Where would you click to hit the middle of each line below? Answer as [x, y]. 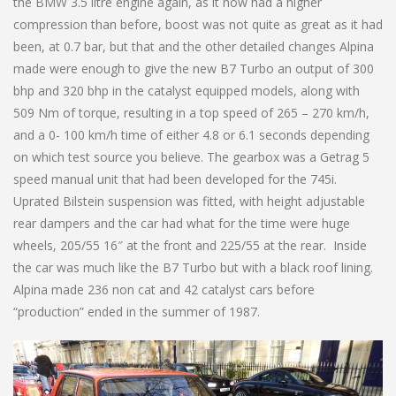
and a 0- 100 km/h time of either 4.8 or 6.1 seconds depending [191, 134]
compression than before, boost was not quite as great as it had [198, 24]
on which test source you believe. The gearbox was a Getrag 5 [191, 156]
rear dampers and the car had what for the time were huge [182, 223]
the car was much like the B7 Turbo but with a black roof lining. [193, 267]
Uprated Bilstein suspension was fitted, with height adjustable [189, 201]
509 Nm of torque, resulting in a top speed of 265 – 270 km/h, [191, 112]
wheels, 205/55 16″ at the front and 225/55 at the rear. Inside [190, 245]
